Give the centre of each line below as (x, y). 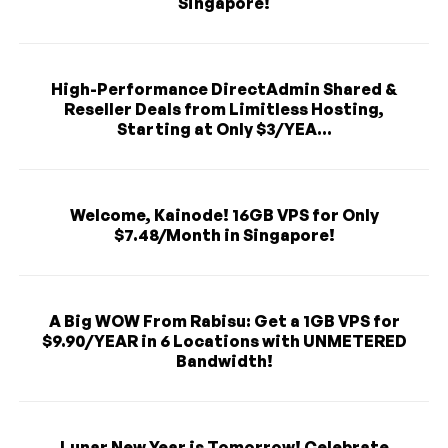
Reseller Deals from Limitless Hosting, (224, 108)
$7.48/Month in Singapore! (224, 234)
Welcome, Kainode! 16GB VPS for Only (224, 214)
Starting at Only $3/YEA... (224, 128)
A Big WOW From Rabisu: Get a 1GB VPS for (224, 320)
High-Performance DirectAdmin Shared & (224, 88)
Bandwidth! (224, 360)
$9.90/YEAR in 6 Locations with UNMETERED (224, 340)
